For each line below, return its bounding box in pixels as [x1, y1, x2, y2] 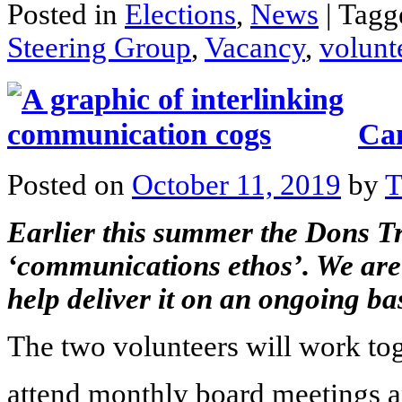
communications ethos [17, 249, 293, 282]
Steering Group [7, 31, 191, 65]
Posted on [7, 168, 132, 201]
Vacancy [205, 31, 305, 65]
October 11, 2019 [132, 168, 341, 201]
